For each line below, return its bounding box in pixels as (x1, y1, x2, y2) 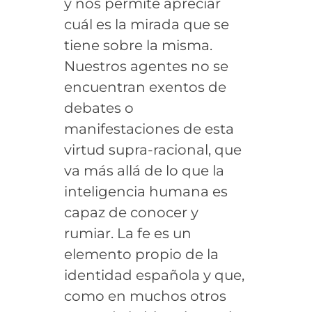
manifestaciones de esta (63, 120, 234, 137)
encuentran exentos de (63, 78, 226, 95)
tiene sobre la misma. (63, 36, 212, 54)
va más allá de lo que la (63, 162, 224, 179)
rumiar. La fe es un (63, 224, 192, 242)
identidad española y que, (63, 266, 244, 283)
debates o (63, 99, 134, 116)
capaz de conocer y (63, 203, 198, 221)
